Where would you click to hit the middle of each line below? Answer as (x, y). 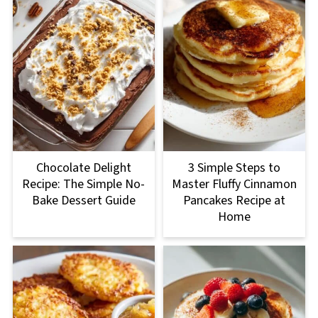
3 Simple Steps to (235, 168)
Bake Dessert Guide (83, 200)
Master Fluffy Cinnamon (235, 184)
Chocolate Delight (83, 168)
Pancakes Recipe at (235, 200)
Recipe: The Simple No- (84, 184)
